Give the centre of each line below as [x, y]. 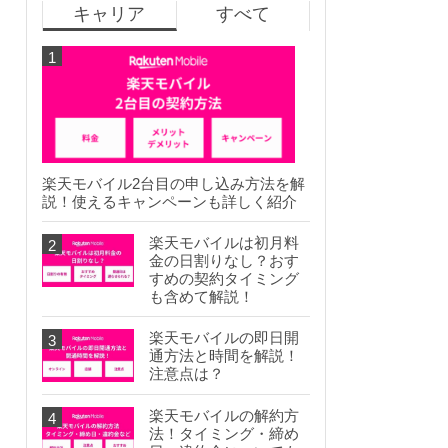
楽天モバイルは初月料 [224, 243]
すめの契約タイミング [224, 279]
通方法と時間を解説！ [224, 356]
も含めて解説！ [201, 297]
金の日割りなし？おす [224, 261]
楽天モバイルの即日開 [224, 338]
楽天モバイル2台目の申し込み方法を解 [173, 184]
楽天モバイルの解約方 [224, 416]
